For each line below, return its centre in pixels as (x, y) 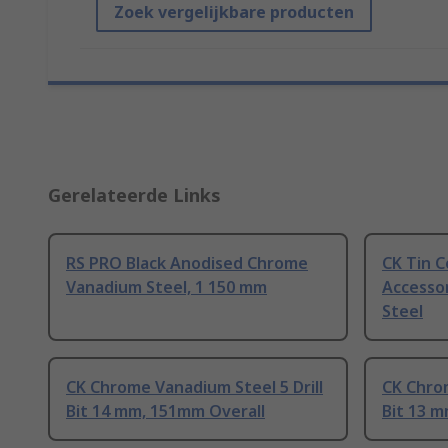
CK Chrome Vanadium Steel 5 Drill (194, 387)
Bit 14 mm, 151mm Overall (165, 411)
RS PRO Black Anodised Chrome (187, 263)
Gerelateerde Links (134, 195)
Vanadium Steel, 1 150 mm (166, 287)
